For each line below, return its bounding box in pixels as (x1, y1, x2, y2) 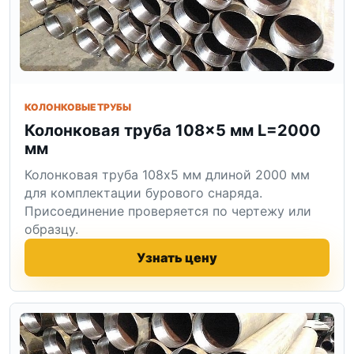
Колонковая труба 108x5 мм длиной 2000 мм (24, 167, 310, 183)
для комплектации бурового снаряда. (24, 185, 262, 201)
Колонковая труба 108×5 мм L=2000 (24, 121, 321, 141)
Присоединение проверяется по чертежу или (24, 203, 311, 220)
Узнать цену (137, 250, 217, 266)
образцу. (24, 221, 78, 238)
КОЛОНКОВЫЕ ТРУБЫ (24, 101, 131, 114)
